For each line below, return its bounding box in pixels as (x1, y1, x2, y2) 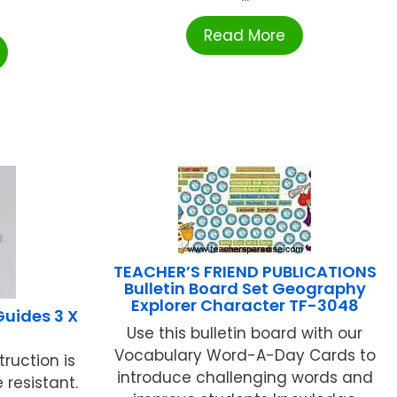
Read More (204, 25, 286, 47)
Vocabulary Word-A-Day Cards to (113, 345, 376, 367)
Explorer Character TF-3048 (130, 294, 359, 317)
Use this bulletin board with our (127, 323, 363, 345)
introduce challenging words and (116, 367, 373, 389)
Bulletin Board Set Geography (123, 277, 366, 300)
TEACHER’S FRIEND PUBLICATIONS (113, 261, 377, 284)
